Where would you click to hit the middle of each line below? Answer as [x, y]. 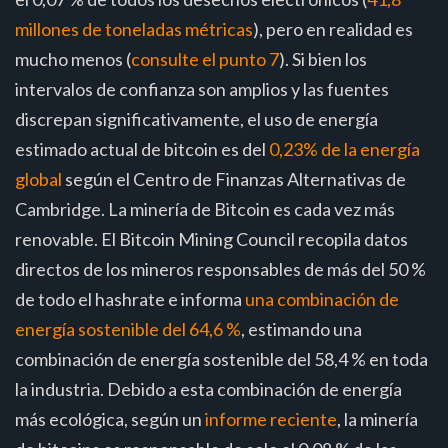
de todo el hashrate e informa [130, 298]
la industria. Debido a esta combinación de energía [208, 388]
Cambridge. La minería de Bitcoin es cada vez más [205, 208]
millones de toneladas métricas [134, 28]
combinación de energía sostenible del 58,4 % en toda [221, 358]
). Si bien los [323, 58]
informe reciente [271, 418]
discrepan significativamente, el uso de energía [196, 118]
